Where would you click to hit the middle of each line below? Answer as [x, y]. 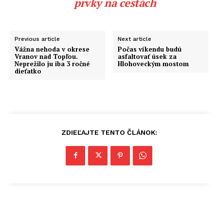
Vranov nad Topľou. [46, 56]
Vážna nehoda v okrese [52, 49]
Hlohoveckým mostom [154, 64]
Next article [135, 39]
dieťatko [28, 71]
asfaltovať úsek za [147, 56]
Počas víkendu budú [150, 49]
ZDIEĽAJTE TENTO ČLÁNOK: [109, 132]
